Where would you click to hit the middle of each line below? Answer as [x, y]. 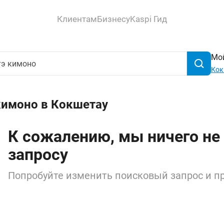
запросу [38, 154]
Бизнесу [113, 19]
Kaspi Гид [148, 19]
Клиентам [77, 19]
